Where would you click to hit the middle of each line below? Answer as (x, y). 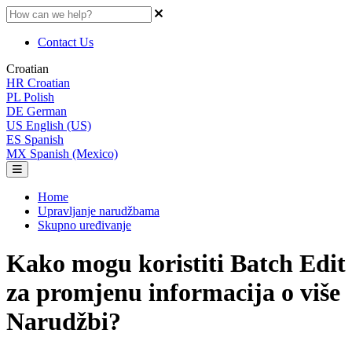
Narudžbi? (64, 322)
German (47, 111)
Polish (39, 97)
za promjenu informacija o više (173, 293)
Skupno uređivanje (84, 225)
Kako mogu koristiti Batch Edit (176, 264)
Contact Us (66, 42)
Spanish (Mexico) (74, 154)
